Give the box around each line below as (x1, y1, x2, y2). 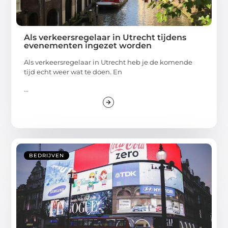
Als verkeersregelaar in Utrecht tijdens (24, 33, 187, 43)
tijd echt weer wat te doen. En (24, 68, 123, 76)
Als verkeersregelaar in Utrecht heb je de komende (24, 58, 193, 67)
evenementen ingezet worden (24, 41, 152, 51)
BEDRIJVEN (29, 152, 65, 159)
